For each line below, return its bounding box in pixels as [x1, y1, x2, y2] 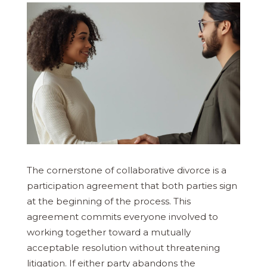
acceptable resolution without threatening [27, 241, 220, 253]
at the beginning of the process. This [27, 195, 191, 207]
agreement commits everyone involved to [27, 210, 218, 222]
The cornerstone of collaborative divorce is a [27, 164, 226, 176]
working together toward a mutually [27, 226, 191, 238]
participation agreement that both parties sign [27, 179, 237, 191]
